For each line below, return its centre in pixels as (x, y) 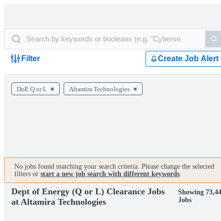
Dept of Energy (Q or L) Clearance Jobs (88, 191)
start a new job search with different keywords (110, 174)
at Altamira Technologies (59, 202)
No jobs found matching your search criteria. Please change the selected (114, 166)
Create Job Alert (188, 58)
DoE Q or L (32, 89)
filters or (27, 174)
